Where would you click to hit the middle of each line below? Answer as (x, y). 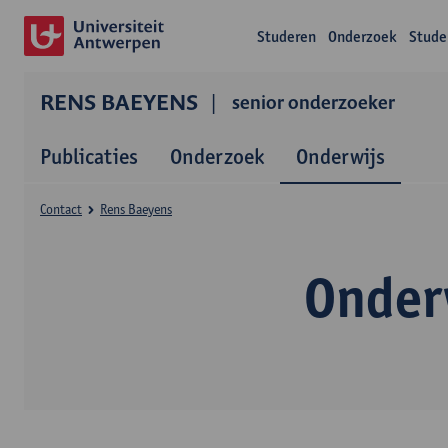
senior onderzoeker (313, 102)
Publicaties (89, 156)
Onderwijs (340, 156)
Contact (61, 209)
